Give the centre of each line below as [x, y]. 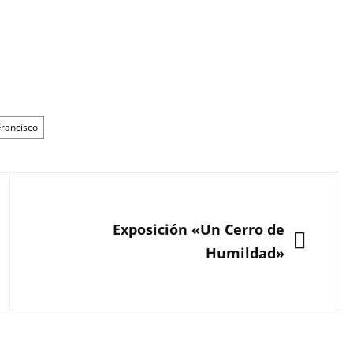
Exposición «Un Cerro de [199, 229]
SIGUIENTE [89, 224]
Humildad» [245, 253]
